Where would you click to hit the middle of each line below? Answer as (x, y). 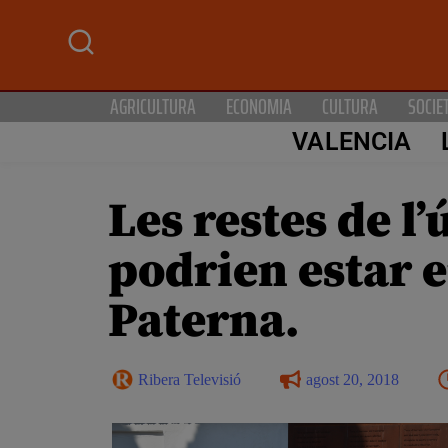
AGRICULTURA (153, 106)
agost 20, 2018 (352, 379)
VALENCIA (352, 142)
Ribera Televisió (189, 379)
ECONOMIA (259, 106)
